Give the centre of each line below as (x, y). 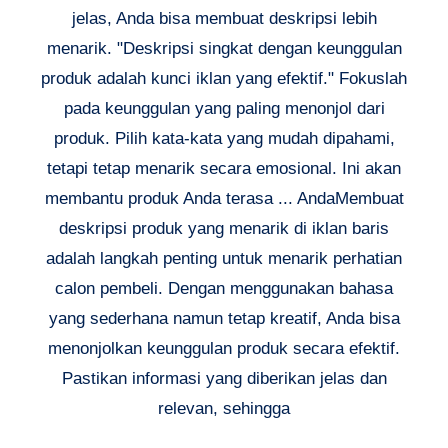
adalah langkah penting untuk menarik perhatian (224, 258)
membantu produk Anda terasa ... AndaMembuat (224, 198)
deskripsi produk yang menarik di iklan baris (224, 228)
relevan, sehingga (224, 408)
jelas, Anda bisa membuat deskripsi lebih (224, 18)
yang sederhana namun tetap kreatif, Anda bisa (224, 318)
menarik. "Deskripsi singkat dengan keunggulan (224, 48)
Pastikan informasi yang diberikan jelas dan (224, 378)
